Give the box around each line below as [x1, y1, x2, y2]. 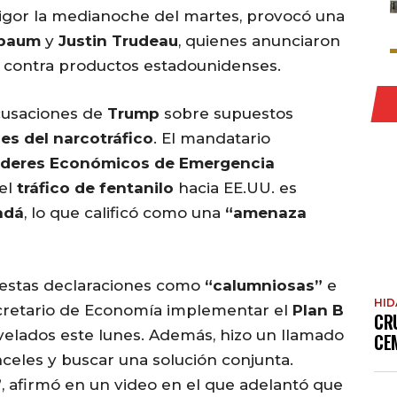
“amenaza [225, 204, 307, 222]
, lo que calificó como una [24, 204, 225, 222]
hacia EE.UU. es [174, 179, 297, 198]
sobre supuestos [160, 105, 293, 123]
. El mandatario [153, 129, 270, 148]
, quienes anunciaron [178, 32, 340, 51]
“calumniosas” [205, 276, 323, 295]
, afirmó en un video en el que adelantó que [2, 376, 343, 394]
